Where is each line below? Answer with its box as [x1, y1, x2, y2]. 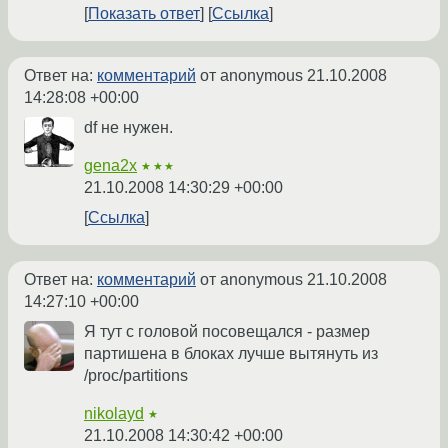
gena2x [84, 157, 137, 175]
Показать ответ [88, 5, 200, 23]
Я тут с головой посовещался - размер [84, 323, 370, 341]
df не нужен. [84, 119, 173, 137]
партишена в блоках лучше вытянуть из [84, 345, 378, 363]
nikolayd [84, 405, 144, 423]
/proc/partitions [84, 367, 188, 385]
